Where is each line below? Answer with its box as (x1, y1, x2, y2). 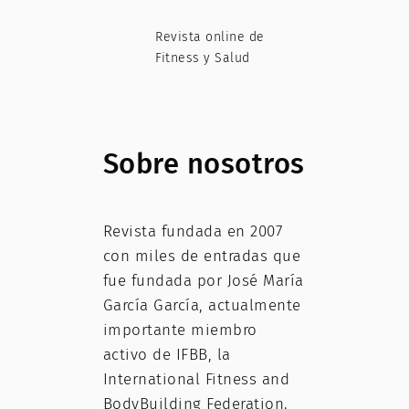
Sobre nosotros (102, 146, 305, 181)
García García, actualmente (102, 296, 301, 316)
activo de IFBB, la (102, 345, 231, 365)
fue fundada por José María (102, 271, 304, 291)
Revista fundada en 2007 (102, 222, 282, 242)
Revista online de (155, 28, 265, 45)
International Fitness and (102, 370, 289, 390)
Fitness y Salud (155, 49, 250, 66)
